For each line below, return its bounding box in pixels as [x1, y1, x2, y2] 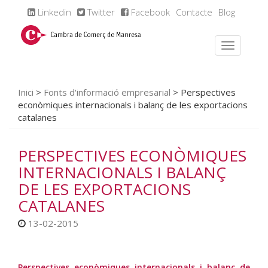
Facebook [128, 6, 170, 18]
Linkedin [35, 6, 71, 18]
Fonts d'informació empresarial [44, 86, 170, 98]
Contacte [175, 6, 212, 18]
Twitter [84, 6, 115, 18]
